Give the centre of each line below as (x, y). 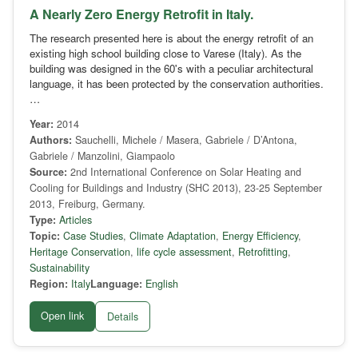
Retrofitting (263, 252)
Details (123, 317)
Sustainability (60, 268)
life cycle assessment (184, 252)
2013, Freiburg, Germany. (88, 204)
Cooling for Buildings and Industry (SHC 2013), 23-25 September (176, 188)
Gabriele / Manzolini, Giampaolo (102, 156)
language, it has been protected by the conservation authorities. (177, 84)
